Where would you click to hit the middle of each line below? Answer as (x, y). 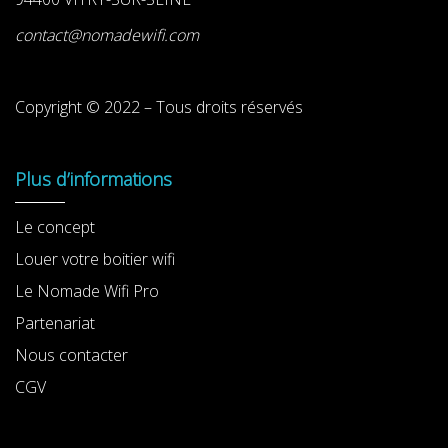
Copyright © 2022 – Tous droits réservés (159, 107)
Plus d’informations (93, 179)
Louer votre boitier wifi (95, 259)
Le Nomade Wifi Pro (87, 291)
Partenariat (55, 323)
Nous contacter (71, 355)
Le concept (55, 227)
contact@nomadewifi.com (107, 35)
